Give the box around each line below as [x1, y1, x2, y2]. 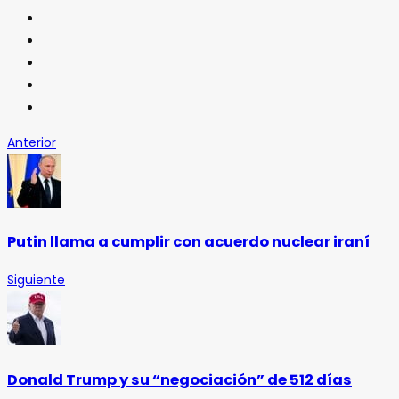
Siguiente [7, 271, 65, 289]
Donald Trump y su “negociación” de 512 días [7, 369, 352, 390]
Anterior [7, 133, 56, 151]
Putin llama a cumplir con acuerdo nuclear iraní [7, 232, 370, 253]
